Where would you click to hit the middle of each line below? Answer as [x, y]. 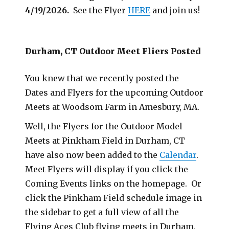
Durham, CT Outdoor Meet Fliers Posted [113, 51]
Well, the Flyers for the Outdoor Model [104, 126]
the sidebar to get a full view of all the [102, 212]
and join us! [175, 10]
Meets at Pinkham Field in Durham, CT [105, 140]
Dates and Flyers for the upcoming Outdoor [114, 92]
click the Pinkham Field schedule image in [114, 198]
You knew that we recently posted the [102, 78]
